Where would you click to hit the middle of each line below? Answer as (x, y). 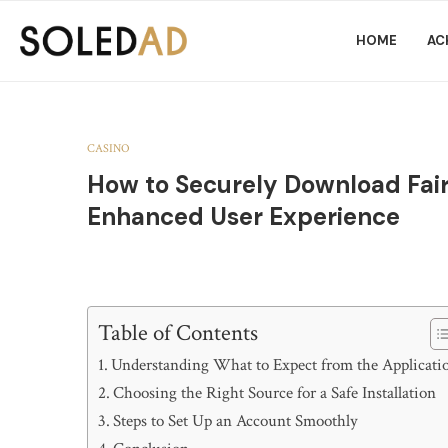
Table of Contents (178, 333)
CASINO (108, 148)
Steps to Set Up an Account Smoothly (236, 421)
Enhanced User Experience (243, 216)
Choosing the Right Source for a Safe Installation (275, 393)
